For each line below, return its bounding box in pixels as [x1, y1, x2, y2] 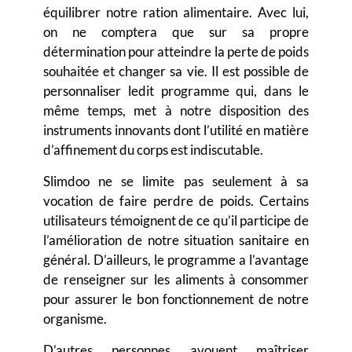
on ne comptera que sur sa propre [43, 24, 309, 41]
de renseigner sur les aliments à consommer [43, 271, 309, 288]
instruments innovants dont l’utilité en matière [43, 122, 309, 139]
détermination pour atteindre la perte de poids [43, 43, 309, 60]
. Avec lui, [249, 4, 309, 21]
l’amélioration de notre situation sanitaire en [43, 232, 309, 249]
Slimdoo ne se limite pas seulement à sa [43, 173, 309, 190]
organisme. [43, 310, 107, 328]
